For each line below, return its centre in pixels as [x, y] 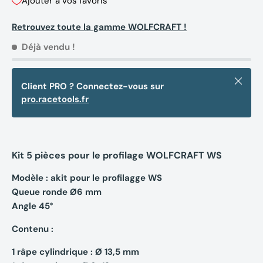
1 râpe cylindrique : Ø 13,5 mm [75, 252]
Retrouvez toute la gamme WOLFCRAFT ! [99, 27]
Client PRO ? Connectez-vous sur [92, 87]
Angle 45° [32, 206]
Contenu [30, 229]
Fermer [247, 81]
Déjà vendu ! [48, 47]
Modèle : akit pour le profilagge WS [87, 178]
